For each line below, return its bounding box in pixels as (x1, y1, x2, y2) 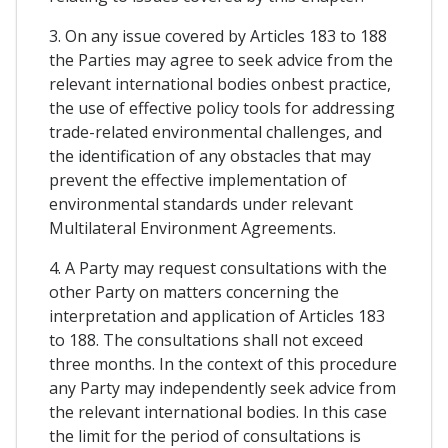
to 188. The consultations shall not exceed (49, 328, 363, 351)
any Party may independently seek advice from (49, 376, 396, 399)
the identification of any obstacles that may (49, 144, 371, 167)
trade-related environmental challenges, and (49, 120, 382, 143)
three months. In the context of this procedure (49, 352, 397, 375)
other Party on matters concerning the (49, 280, 339, 303)
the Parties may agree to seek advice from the (49, 48, 393, 71)
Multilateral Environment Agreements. (49, 216, 336, 239)
